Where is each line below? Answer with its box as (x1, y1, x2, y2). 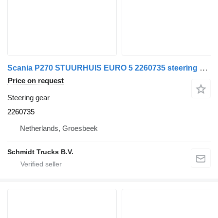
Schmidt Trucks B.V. (7, 147, 73, 156)
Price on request (8, 76, 64, 85)
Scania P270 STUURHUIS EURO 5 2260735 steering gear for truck (200, 63, 208, 73)
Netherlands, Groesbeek (20, 124, 98, 132)
